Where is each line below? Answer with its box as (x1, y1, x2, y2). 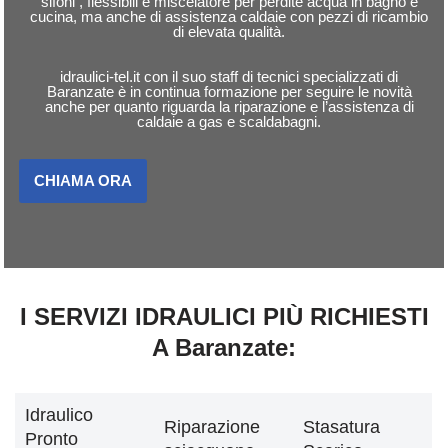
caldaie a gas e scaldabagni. (137, 113, 321, 131)
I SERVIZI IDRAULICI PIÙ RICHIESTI (19, 303, 429, 331)
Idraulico (25, 405, 93, 426)
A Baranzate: (152, 334, 296, 362)
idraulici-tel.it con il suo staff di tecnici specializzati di (60, 68, 398, 86)
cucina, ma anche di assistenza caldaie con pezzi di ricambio (30, 8, 428, 26)
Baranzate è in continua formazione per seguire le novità (46, 83, 412, 101)
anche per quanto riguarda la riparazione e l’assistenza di (44, 98, 414, 116)
